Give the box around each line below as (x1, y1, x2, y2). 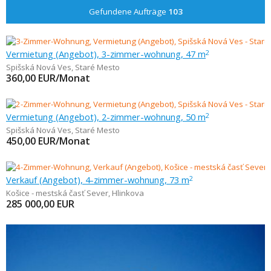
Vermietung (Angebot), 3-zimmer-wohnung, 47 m (6, 48, 206, 60)
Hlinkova (112, 188, 144, 198)
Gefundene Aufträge (88, 6, 168, 17)
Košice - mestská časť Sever (6, 188, 108, 198)
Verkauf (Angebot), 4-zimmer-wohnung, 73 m (6, 174, 189, 186)
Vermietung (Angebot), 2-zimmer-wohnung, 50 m (6, 111, 206, 123)
